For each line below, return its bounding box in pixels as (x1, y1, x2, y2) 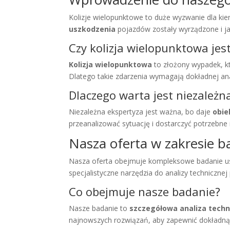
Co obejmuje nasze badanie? (69, 184, 221, 200)
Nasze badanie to (69, 203, 130, 214)
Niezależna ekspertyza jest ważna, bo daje (69, 107, 213, 117)
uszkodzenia (69, 24, 116, 34)
